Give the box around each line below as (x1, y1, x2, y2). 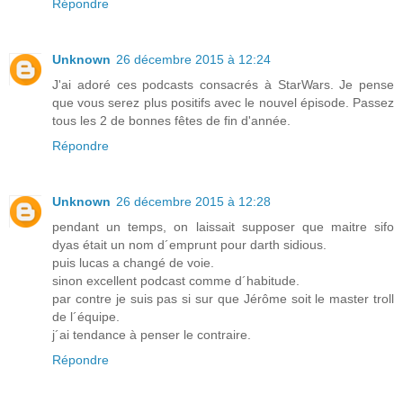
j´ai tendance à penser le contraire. (52, 327, 251, 343)
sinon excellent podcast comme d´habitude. (52, 273, 300, 289)
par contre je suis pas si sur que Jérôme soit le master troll (52, 291, 394, 307)
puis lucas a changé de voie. (52, 255, 214, 271)
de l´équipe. (52, 309, 120, 325)
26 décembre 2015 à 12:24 (116, 52, 271, 67)
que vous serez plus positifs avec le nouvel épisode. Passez (52, 95, 394, 111)
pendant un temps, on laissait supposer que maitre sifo (52, 219, 394, 235)
